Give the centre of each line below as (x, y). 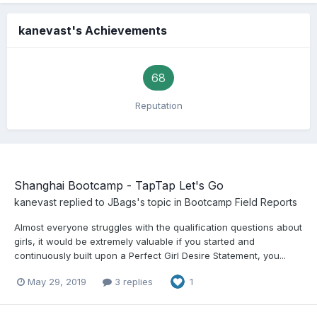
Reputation (158, 105)
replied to (82, 202)
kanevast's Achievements (93, 30)
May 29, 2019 (57, 281)
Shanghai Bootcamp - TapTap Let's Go (119, 185)
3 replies (132, 281)
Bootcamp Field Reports (241, 202)
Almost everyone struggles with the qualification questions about (158, 227)
